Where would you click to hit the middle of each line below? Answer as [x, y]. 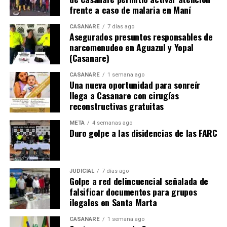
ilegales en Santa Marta [113, 202]
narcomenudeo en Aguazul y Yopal [131, 47]
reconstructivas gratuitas [117, 106]
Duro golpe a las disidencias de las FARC [143, 133]
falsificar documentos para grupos [133, 191]
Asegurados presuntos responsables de [141, 36]
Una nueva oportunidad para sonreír [135, 84]
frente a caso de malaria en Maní [130, 9]
